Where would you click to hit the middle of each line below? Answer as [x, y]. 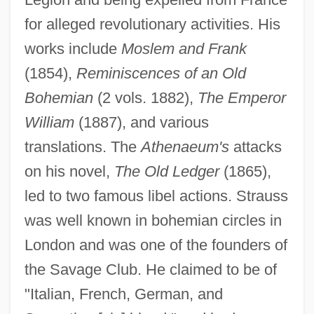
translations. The [82, 146]
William [49, 122]
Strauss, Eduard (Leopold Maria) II [95, 284]
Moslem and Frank [184, 48]
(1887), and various [141, 122]
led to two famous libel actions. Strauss [156, 196]
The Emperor [241, 97]
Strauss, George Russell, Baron [89, 154]
